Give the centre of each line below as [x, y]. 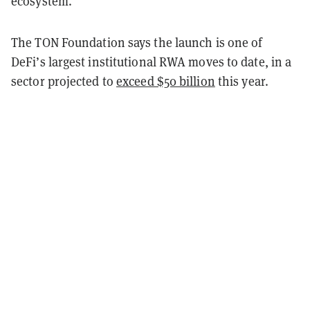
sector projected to [64, 81]
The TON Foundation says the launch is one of [137, 42]
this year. [241, 81]
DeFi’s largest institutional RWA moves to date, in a [152, 61]
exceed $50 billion [166, 81]
